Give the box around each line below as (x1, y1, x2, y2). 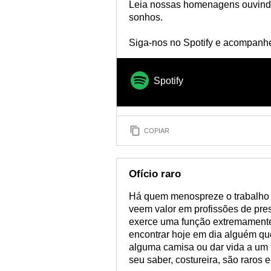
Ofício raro (129, 168, 181, 180)
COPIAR (144, 126, 169, 134)
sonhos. (129, 12, 163, 22)
